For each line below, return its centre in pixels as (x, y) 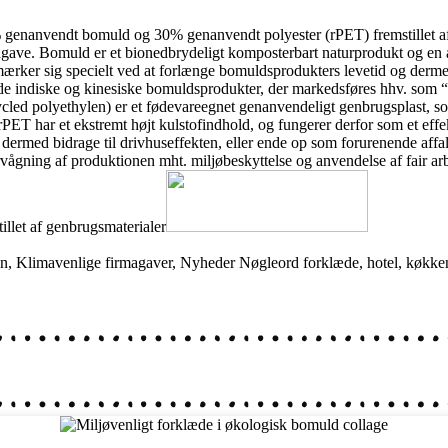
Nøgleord (269, 262)
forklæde (331, 262)
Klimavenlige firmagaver (94, 262)
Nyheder (207, 262)
